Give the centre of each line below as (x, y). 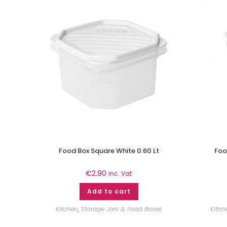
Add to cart (109, 191)
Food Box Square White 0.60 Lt (109, 150)
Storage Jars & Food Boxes (121, 209)
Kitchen (67, 209)
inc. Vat (120, 173)
